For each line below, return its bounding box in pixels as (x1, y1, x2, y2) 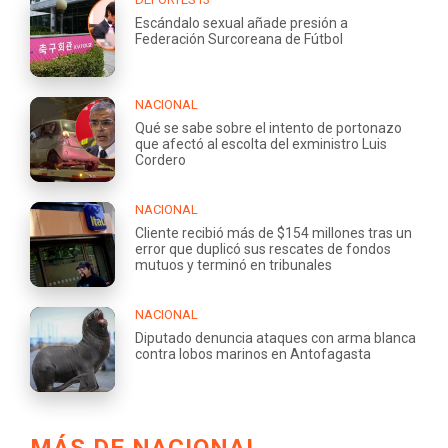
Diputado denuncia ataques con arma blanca (135, 329, 416, 346)
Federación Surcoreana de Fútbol (135, 30, 343, 47)
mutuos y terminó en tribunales (135, 256, 332, 273)
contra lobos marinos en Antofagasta (135, 345, 371, 362)
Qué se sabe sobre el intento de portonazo (135, 119, 402, 136)
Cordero (135, 151, 186, 168)
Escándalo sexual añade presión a (135, 14, 348, 31)
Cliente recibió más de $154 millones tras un (135, 224, 412, 241)
